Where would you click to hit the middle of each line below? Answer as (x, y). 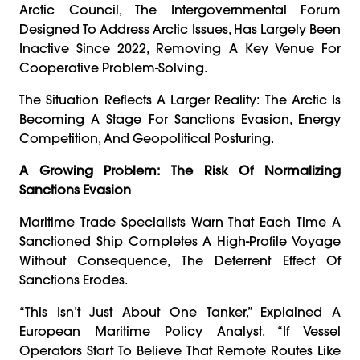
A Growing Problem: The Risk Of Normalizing (180, 170)
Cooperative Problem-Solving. (113, 67)
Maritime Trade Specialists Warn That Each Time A (180, 221)
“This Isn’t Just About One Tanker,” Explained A (180, 311)
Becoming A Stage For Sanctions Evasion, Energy (180, 119)
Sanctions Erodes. (74, 279)
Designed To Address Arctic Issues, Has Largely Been (180, 29)
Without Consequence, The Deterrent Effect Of (180, 260)
